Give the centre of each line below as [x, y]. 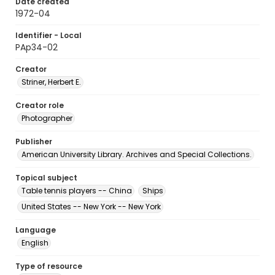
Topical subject [46, 178]
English [35, 243]
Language [36, 230]
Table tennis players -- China [77, 191]
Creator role [40, 105]
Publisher [34, 141]
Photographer [47, 118]
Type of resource [49, 266]
